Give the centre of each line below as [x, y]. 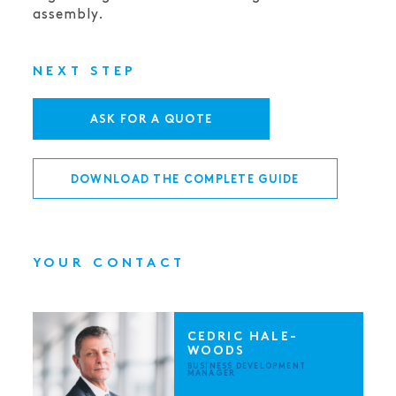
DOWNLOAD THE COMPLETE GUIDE [185, 180]
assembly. [69, 14]
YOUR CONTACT [109, 264]
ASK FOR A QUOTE [151, 120]
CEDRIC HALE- [242, 337]
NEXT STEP [85, 72]
